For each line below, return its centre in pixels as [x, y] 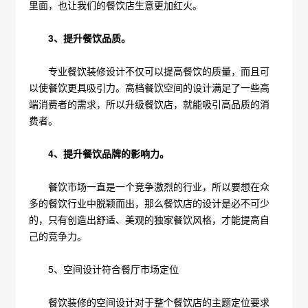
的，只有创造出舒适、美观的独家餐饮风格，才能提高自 [150, 219]
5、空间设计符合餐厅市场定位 [104, 269]
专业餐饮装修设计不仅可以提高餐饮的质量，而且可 [150, 71]
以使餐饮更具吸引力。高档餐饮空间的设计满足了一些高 [150, 87]
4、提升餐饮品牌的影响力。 [99, 153]
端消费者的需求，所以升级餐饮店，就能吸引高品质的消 [150, 104]
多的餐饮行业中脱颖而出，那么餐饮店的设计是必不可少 [150, 203]
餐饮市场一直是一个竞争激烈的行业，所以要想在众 [150, 186]
